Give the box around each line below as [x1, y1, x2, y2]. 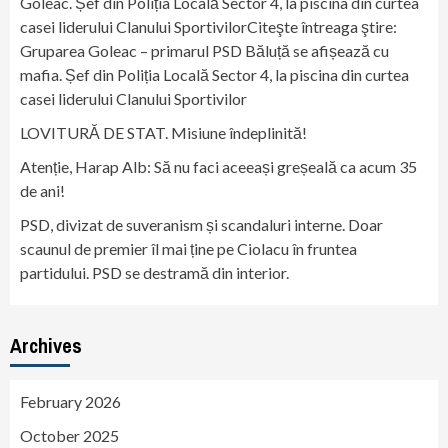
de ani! [20, 180, 65, 200]
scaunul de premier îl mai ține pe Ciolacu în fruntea [20, 238, 357, 258]
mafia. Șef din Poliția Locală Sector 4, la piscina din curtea [20, 64, 409, 84]
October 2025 [20, 425, 119, 445]
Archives [10, 331, 82, 359]
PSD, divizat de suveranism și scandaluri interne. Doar [20, 214, 383, 234]
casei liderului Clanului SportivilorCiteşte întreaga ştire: [20, 16, 397, 36]
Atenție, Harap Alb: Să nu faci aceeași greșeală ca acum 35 [20, 156, 417, 176]
